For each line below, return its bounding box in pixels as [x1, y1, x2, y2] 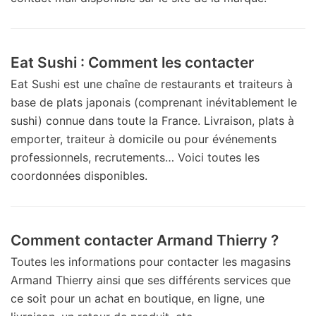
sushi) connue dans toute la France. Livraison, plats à [11, 113, 294, 128]
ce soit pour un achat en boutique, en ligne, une [11, 291, 265, 305]
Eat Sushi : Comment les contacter [11, 53, 254, 71]
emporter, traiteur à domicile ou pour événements [11, 131, 276, 146]
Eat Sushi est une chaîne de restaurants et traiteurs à [11, 76, 293, 91]
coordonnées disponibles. [11, 168, 147, 183]
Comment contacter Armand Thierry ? [11, 231, 279, 249]
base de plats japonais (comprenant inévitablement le [11, 95, 297, 109]
